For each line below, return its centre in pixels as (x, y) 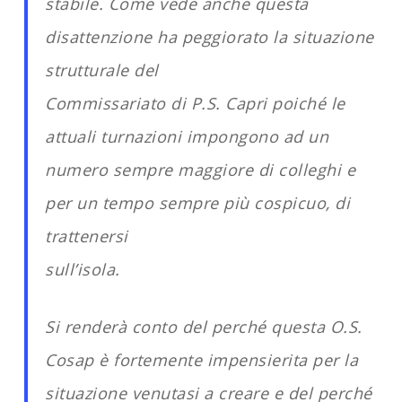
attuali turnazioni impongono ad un (187, 136)
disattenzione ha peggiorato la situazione (210, 37)
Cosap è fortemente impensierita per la (202, 360)
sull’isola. (83, 269)
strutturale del (102, 70)
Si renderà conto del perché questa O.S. (204, 327)
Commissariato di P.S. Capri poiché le (195, 103)
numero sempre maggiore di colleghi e (201, 170)
